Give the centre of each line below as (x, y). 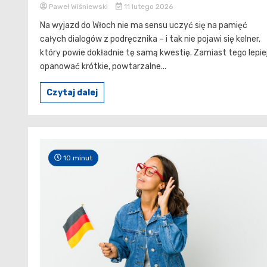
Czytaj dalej (72, 92)
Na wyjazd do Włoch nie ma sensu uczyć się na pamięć (144, 25)
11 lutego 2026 (147, 6)
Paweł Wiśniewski (78, 6)
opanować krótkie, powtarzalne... (103, 66)
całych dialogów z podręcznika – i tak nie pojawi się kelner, (150, 39)
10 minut (77, 158)
